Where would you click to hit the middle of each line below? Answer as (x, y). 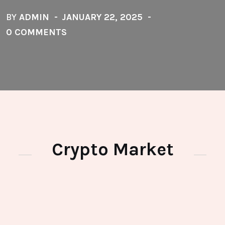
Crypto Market (113, 149)
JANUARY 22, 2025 (102, 17)
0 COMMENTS (36, 32)
